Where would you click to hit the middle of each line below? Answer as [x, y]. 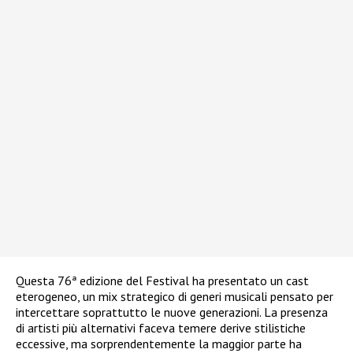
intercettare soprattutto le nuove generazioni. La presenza [172, 312]
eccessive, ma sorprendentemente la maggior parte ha [159, 343]
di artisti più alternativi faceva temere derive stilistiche [161, 327]
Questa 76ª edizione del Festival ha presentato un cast [162, 280]
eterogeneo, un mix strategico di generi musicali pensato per [175, 296]
